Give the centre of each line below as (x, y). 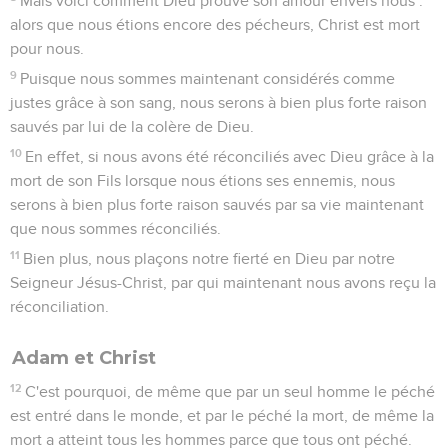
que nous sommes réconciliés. (115, 228)
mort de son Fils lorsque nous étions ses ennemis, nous (202, 180)
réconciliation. (59, 306)
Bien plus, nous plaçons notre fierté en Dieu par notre (209, 258)
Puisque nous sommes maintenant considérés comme (208, 78)
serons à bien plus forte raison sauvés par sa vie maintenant (217, 204)
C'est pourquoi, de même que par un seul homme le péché (230, 391)
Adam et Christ (84, 357)
